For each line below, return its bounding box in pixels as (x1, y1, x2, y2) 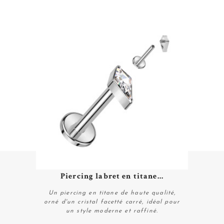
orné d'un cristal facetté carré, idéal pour (43, 199, 180, 205)
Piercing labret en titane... (60, 171, 163, 182)
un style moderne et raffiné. (66, 208, 158, 214)
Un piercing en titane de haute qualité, (48, 190, 176, 196)
